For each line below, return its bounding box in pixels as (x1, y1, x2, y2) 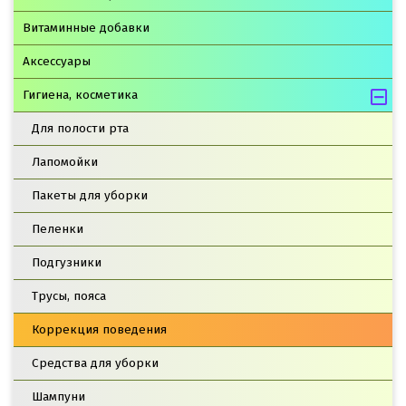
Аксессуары (23, 53, 91, 69)
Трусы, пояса (32, 287, 106, 304)
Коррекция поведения (32, 321, 167, 337)
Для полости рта (32, 120, 129, 136)
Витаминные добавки (23, 19, 150, 35)
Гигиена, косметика (23, 86, 138, 102)
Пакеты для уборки (32, 187, 148, 203)
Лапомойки (32, 153, 98, 169)
